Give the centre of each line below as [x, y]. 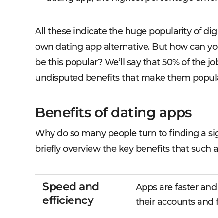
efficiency [68, 200]
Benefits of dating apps [113, 112]
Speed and [71, 187]
